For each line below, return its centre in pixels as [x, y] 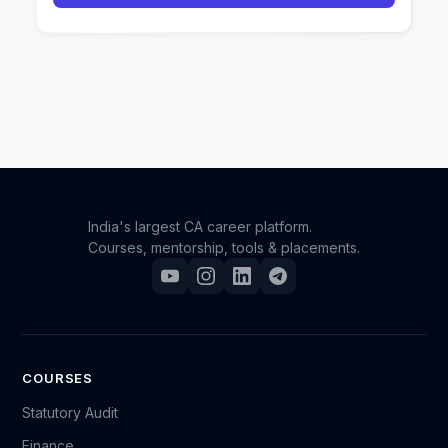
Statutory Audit [70, 412]
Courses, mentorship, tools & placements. [224, 247]
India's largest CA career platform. [200, 226]
